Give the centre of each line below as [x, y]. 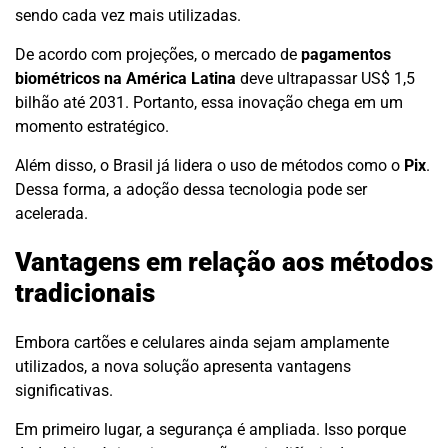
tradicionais [85, 293]
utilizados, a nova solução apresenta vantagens [183, 366]
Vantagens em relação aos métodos [224, 262]
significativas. [64, 390]
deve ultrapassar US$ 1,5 [325, 78]
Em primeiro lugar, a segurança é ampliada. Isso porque [210, 429]
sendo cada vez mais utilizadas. [128, 15]
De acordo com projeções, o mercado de [158, 54]
